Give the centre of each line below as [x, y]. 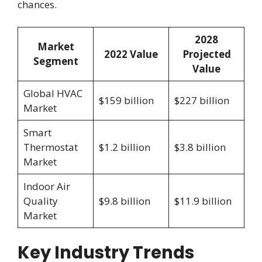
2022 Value [131, 54]
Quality [40, 201]
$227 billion [201, 100]
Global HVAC [53, 93]
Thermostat [50, 147]
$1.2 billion [124, 147]
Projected [206, 54]
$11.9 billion [203, 201]
